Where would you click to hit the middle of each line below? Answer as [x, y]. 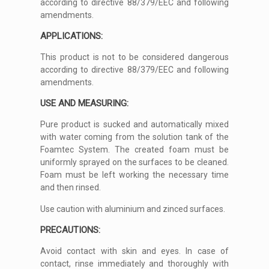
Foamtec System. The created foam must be [134, 150]
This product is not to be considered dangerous [134, 57]
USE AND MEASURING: [85, 103]
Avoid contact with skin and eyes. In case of [134, 251]
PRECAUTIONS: [71, 230]
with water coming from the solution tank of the [134, 137]
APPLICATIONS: [72, 36]
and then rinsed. [71, 187]
